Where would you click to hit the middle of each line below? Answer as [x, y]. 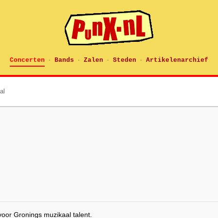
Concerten [27, 60]
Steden [125, 60]
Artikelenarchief [177, 60]
